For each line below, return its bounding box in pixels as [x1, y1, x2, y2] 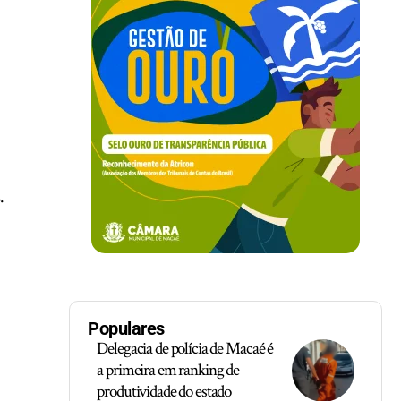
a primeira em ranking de [97, 359, 240, 381]
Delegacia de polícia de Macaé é [97, 337, 274, 360]
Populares [88, 318, 165, 339]
